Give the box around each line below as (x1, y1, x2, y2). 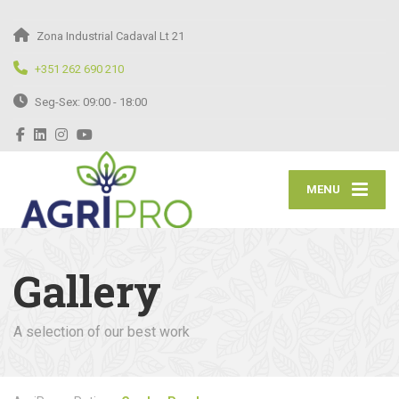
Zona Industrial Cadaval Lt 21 (37, 29, 184, 43)
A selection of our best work (13, 322, 190, 340)
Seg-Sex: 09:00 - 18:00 (35, 95, 147, 109)
